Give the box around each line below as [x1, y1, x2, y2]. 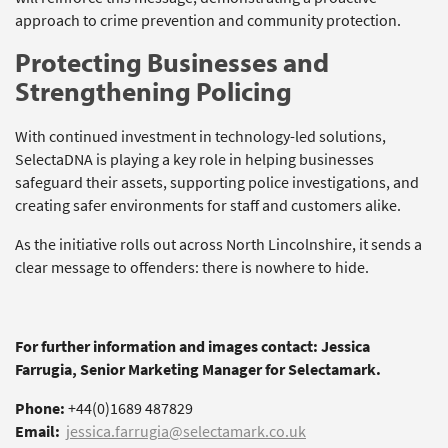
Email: [15, 420, 60, 442]
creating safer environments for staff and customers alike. [15, 194, 401, 216]
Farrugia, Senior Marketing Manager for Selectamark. [15, 358, 381, 380]
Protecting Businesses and [15, 44, 329, 79]
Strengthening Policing [15, 73, 292, 108]
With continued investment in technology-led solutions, [15, 125, 386, 147]
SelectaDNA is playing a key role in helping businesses [15, 148, 374, 170]
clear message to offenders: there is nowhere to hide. [15, 256, 369, 278]
